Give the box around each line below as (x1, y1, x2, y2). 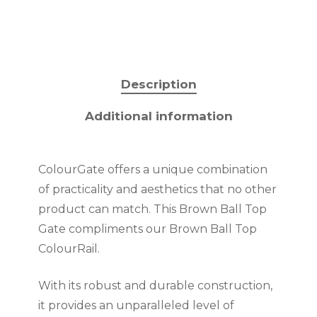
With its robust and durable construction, (38, 278, 272, 292)
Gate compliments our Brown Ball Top (38, 221, 257, 236)
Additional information (84, 108, 233, 123)
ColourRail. (38, 241, 100, 255)
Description (120, 76, 197, 91)
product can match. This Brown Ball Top (38, 202, 267, 216)
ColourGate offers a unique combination (38, 162, 267, 176)
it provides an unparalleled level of (38, 298, 234, 312)
